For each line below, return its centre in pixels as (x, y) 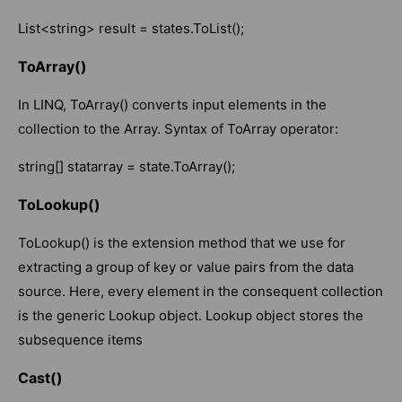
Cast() (40, 378)
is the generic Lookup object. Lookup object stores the (191, 316)
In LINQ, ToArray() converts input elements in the (172, 105)
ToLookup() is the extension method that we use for (182, 243)
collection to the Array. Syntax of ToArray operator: (178, 129)
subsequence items (84, 340)
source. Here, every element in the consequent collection (201, 292)
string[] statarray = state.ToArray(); (127, 167)
